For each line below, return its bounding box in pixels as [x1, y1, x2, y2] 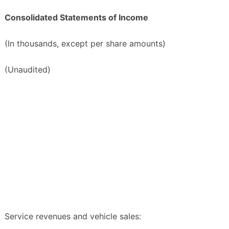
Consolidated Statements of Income [5, 12, 148, 23]
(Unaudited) [5, 64, 51, 75]
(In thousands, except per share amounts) [5, 38, 166, 49]
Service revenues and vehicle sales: [5, 211, 141, 222]
